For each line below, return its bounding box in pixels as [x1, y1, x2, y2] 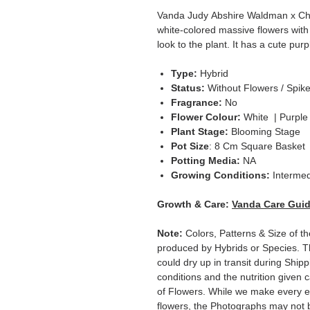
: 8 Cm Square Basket [209, 140, 305, 152]
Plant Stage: [171, 126, 231, 138]
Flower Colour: [171, 111, 244, 123]
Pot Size [171, 140, 209, 152]
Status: [171, 82, 208, 94]
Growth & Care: [157, 199, 232, 210]
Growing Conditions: [171, 170, 270, 181]
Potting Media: [171, 155, 243, 167]
